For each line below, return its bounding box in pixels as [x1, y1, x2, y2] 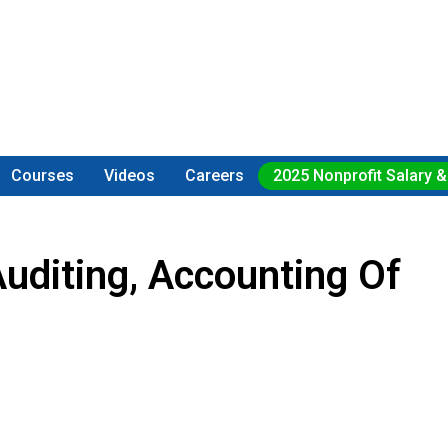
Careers [184, 166, 244, 185]
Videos [104, 166, 156, 185]
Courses [11, 166, 75, 185]
